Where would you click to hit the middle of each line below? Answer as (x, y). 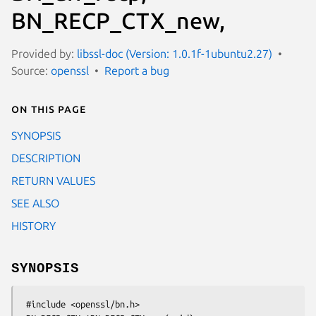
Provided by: (44, 53)
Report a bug (137, 70)
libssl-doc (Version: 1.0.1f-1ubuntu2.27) (175, 53)
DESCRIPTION (46, 158)
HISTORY (34, 225)
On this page (49, 108)
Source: (31, 70)
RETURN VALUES (53, 180)
